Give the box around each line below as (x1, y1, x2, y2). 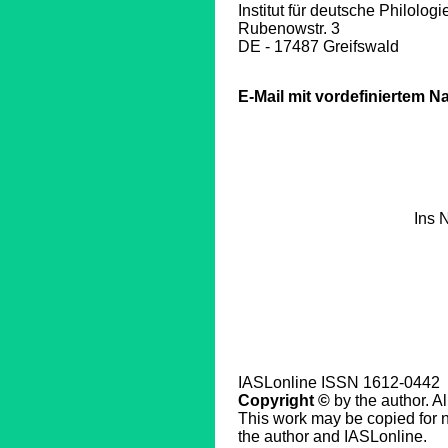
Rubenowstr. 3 (238, 20, 340, 37)
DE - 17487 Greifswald (238, 38, 399, 55)
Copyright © (238, 392, 330, 409)
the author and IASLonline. (238, 428, 427, 445)
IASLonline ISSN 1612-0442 (238, 374, 440, 391)
